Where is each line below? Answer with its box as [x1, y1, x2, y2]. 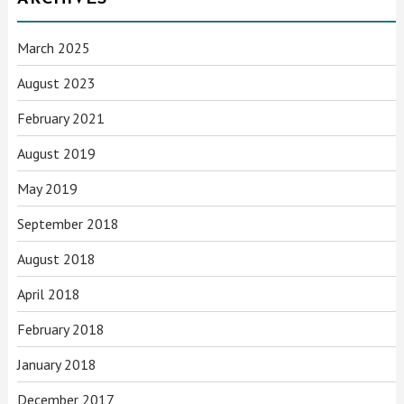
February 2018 [17, 319, 106, 338]
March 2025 [17, 38, 91, 57]
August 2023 [17, 73, 96, 92]
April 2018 [17, 284, 81, 303]
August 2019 [17, 143, 96, 162]
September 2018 [17, 214, 120, 233]
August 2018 [17, 249, 96, 268]
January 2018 [17, 354, 97, 373]
